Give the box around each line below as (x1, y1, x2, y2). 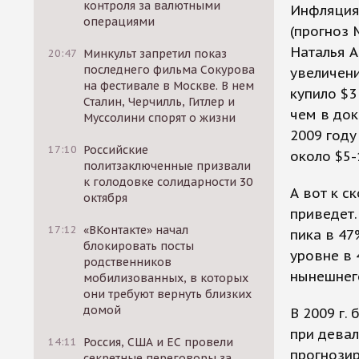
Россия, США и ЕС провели (83, 335, 234, 349)
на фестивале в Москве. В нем (83, 79, 255, 93)
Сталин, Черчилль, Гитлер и (83, 95, 236, 109)
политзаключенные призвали (83, 159, 252, 173)
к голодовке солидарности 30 (83, 175, 253, 189)
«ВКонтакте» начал (83, 223, 189, 237)
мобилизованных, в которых (83, 271, 249, 285)
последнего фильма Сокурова (83, 63, 256, 77)
